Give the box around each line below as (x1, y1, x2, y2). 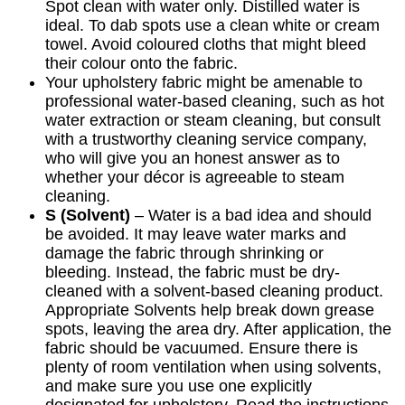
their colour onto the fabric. (45, 54, 238, 73)
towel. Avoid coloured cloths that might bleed (45, 35, 366, 54)
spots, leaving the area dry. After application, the (45, 320, 391, 339)
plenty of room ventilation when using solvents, (45, 358, 381, 377)
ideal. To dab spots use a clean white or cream (45, 16, 380, 35)
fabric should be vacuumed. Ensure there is (45, 339, 358, 358)
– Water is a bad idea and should (130, 206, 372, 225)
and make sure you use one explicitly (45, 377, 312, 396)
